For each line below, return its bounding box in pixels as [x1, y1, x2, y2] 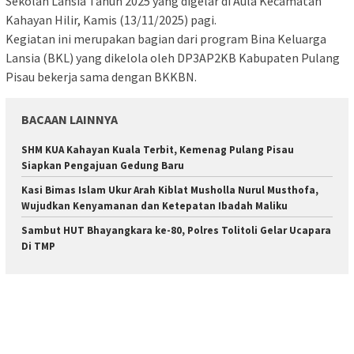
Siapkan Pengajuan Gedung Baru [21, 159, 184, 173]
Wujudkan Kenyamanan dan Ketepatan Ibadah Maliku [21, 199, 288, 213]
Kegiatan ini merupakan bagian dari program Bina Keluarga [6, 31, 326, 47]
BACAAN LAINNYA [21, 111, 118, 128]
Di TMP [21, 239, 55, 254]
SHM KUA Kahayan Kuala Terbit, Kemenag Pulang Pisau [21, 143, 294, 157]
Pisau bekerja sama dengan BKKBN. [6, 69, 197, 85]
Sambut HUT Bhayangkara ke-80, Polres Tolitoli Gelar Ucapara [21, 224, 331, 238]
